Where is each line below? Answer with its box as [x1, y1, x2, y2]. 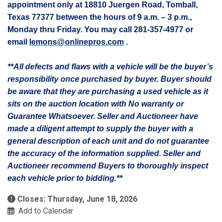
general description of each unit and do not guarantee [7, 137, 209, 145]
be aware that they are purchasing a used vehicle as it [7, 87, 208, 96]
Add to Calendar [18, 206, 73, 216]
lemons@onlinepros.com [29, 38, 124, 46]
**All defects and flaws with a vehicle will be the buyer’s [7, 62, 213, 71]
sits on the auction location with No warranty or [7, 100, 184, 108]
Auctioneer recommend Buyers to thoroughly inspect [7, 162, 208, 170]
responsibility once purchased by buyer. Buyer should [7, 75, 212, 83]
